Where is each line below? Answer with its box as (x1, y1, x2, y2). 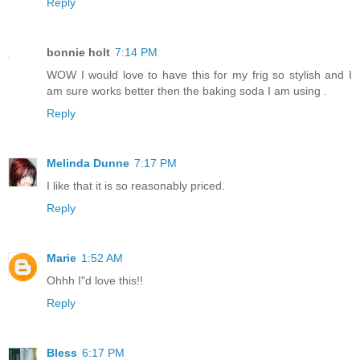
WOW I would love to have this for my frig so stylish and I (47, 67, 352, 81)
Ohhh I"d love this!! (47, 273, 143, 287)
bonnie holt (47, 45, 110, 59)
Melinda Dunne (47, 156, 129, 170)
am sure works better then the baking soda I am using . (47, 84, 327, 97)
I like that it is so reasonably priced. (47, 178, 225, 192)
